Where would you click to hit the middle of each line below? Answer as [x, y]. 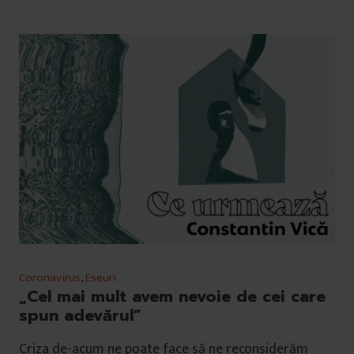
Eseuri [101, 278]
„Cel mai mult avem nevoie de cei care [172, 297]
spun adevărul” [80, 316]
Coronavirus [50, 278]
